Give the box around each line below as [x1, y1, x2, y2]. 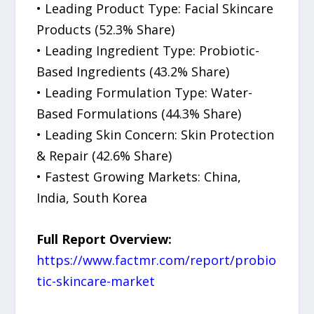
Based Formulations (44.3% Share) [36, 104, 242, 122]
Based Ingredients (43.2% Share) [36, 62, 230, 80]
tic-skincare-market [36, 272, 156, 289]
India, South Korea [36, 189, 148, 206]
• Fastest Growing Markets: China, [36, 168, 242, 185]
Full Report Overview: [36, 230, 172, 247]
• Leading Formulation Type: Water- [36, 83, 253, 101]
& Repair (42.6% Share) [36, 146, 172, 164]
